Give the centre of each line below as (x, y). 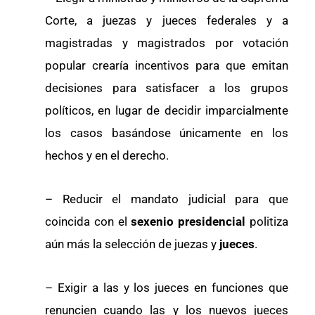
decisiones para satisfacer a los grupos (167, 88)
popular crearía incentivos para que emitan (167, 66)
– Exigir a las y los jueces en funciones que (167, 287)
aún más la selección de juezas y (132, 244)
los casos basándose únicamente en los (167, 133)
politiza (269, 222)
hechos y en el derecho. (107, 156)
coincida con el (88, 222)
